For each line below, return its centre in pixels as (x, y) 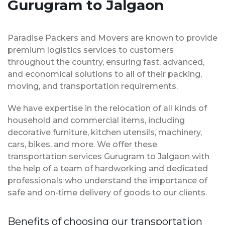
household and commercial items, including (96, 121)
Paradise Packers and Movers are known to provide (113, 38)
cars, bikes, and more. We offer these (82, 145)
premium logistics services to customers (91, 50)
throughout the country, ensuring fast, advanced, (106, 62)
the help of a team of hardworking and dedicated (108, 169)
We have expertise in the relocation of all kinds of (107, 108)
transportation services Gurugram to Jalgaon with (108, 157)
